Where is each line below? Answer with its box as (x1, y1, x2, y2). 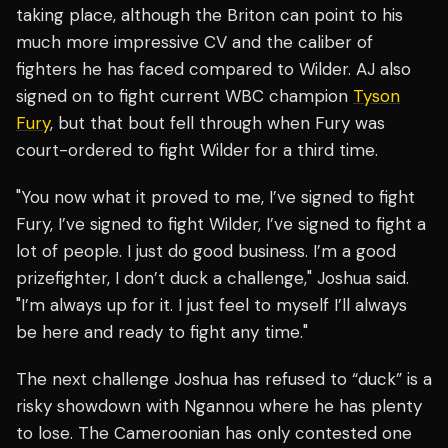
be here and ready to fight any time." (16, 321, 308, 344)
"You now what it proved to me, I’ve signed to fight (16, 186, 415, 209)
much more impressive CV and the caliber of (16, 31, 373, 54)
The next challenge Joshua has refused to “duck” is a (16, 368, 432, 391)
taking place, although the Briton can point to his (16, 4, 403, 27)
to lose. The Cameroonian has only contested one (16, 422, 412, 445)
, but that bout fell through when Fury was (50, 112, 385, 135)
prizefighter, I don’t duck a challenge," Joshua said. (16, 267, 409, 290)
